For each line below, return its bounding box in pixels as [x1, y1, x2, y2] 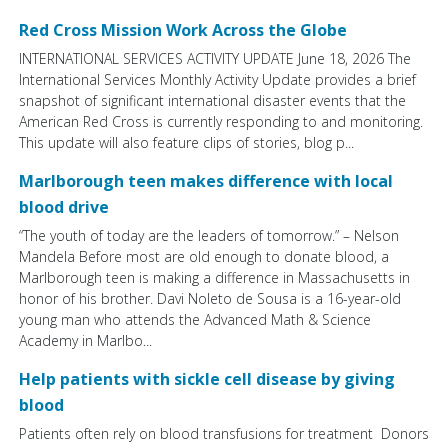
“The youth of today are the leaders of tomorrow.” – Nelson [19, 226, 399, 246]
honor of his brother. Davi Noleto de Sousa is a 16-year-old [19, 289, 401, 309]
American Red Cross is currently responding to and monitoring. [19, 112, 423, 132]
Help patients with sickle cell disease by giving [19, 368, 395, 391]
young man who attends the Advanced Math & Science [19, 310, 371, 330]
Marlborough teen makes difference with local [19, 170, 393, 193]
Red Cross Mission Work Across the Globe [19, 19, 347, 42]
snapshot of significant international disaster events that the [19, 91, 406, 111]
